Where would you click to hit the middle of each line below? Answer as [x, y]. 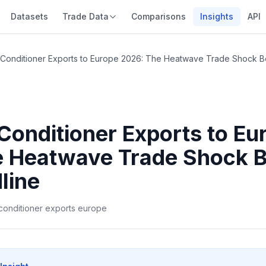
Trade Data [85, 16]
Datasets [29, 16]
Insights [216, 16]
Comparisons [158, 16]
